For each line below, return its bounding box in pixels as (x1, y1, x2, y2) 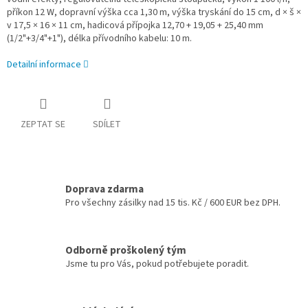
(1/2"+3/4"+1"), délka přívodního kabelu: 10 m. (7, 32, 192, 46)
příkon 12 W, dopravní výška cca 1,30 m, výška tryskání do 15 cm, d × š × (7, 5, 301, 20)
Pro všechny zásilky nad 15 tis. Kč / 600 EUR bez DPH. (65, 195, 280, 210)
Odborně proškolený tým (65, 242, 186, 258)
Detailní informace (7, 58, 81, 72)
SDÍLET (93, 118, 121, 132)
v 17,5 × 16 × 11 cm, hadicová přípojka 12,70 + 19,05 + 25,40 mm (7, 19, 263, 33)
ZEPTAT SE (21, 118, 65, 132)
